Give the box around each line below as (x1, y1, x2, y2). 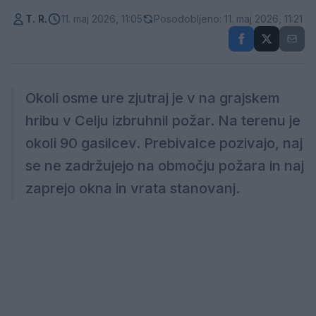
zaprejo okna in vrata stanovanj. (25, 180, 240, 197)
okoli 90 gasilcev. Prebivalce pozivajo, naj (25, 135, 303, 152)
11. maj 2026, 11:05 (61, 13, 142, 25)
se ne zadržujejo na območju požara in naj (25, 157, 304, 174)
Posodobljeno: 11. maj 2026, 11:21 (154, 13, 303, 25)
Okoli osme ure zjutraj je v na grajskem (25, 90, 280, 107)
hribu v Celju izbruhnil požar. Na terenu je (25, 112, 300, 129)
